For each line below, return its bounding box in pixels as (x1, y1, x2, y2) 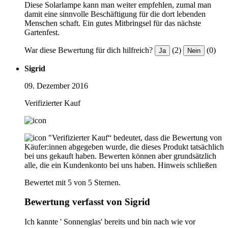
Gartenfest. (24, 27, 60, 37)
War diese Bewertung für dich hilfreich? (24, 45, 153, 54)
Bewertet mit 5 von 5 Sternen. (24, 178, 121, 187)
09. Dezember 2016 (24, 81, 88, 90)
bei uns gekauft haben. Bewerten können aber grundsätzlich (24, 151, 216, 160)
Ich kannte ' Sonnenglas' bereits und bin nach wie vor (24, 217, 195, 226)
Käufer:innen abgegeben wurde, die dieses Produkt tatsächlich (24, 142, 224, 151)
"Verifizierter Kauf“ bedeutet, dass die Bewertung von (48, 133, 222, 142)
